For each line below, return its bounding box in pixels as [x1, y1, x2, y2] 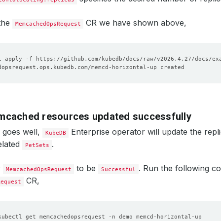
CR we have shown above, [83, 18, 187, 28]
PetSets [25, 142, 49, 148]
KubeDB [45, 129, 66, 136]
